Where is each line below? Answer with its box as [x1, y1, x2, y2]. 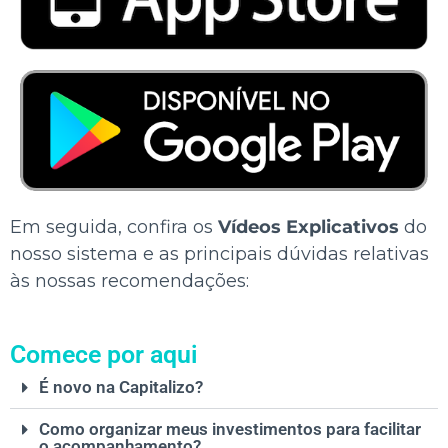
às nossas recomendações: [10, 270, 249, 293]
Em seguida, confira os [10, 216, 218, 239]
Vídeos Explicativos [218, 216, 399, 239]
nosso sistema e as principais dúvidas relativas [10, 243, 429, 266]
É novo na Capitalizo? [39, 377, 203, 398]
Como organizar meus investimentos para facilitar [39, 419, 421, 440]
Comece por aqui [10, 340, 198, 370]
